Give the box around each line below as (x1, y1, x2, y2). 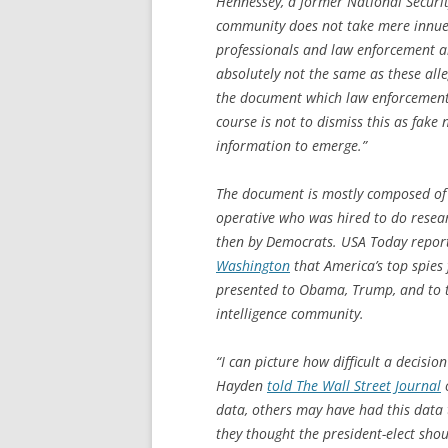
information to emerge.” (216, 135, 367, 155)
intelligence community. (216, 303, 364, 323)
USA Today (341, 231, 407, 251)
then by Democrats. (216, 231, 341, 251)
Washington (216, 255, 290, 275)
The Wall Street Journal (296, 375, 441, 395)
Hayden (216, 375, 267, 395)
